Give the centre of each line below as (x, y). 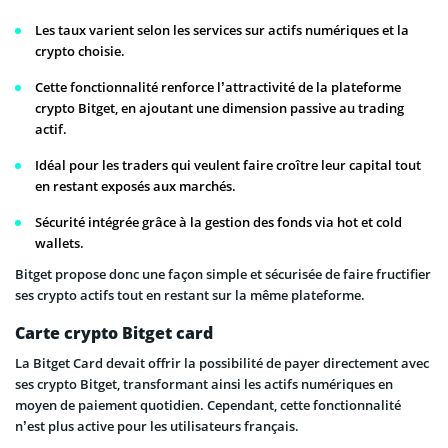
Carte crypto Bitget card (114, 332)
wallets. (59, 242)
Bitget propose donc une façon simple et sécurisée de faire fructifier (223, 273)
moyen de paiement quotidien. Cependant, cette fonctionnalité (208, 404)
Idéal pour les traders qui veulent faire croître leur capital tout (228, 164)
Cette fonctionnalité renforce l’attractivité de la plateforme (218, 86)
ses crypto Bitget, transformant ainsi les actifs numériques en (204, 383)
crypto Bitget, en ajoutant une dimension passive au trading (219, 107)
